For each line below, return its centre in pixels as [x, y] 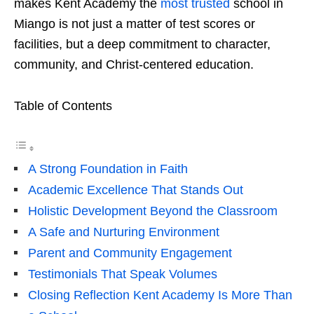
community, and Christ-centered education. [134, 65]
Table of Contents [63, 106]
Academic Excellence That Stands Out [136, 190]
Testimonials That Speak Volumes [123, 274]
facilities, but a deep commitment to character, [142, 45]
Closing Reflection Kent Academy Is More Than [160, 295]
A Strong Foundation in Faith [108, 169]
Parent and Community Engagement [130, 253]
